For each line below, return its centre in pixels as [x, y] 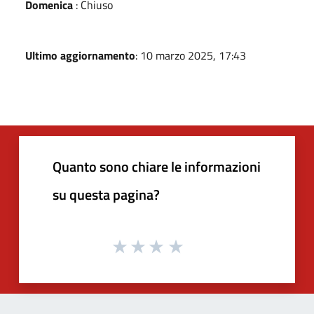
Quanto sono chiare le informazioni [157, 166]
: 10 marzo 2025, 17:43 [191, 55]
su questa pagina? [106, 194]
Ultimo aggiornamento [80, 55]
